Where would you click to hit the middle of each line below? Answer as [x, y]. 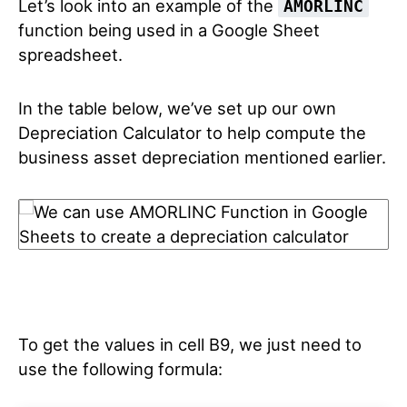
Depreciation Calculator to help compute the [192, 133]
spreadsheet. [70, 55]
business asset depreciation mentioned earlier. [202, 157]
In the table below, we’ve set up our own [177, 108]
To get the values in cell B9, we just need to [190, 344]
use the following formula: [120, 369]
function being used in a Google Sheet [169, 30]
